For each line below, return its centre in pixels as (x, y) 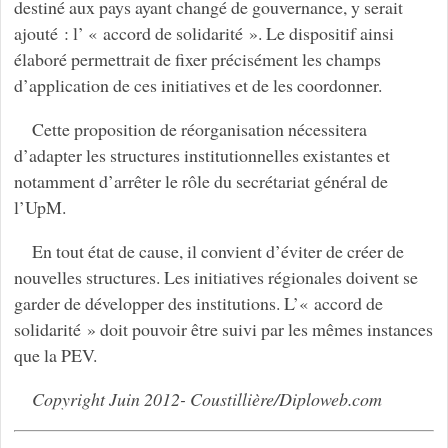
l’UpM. (42, 207)
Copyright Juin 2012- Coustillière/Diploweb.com (206, 398)
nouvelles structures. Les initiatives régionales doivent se (215, 277)
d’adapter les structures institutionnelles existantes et (201, 155)
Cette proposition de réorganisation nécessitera (199, 129)
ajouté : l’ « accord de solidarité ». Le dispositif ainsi (203, 33)
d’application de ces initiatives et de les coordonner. (197, 85)
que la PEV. (55, 355)
